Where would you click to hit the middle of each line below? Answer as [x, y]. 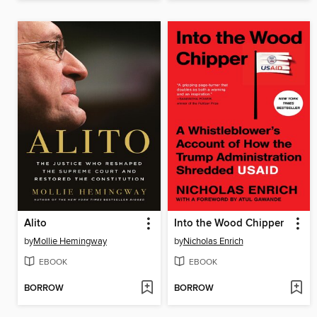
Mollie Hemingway [70, 242]
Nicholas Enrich [213, 242]
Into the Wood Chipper [229, 224]
